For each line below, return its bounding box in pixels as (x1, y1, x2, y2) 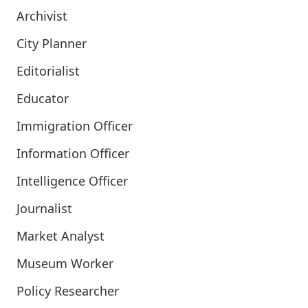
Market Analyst (16, 228, 104, 244)
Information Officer (16, 145, 129, 162)
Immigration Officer (16, 118, 133, 134)
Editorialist (16, 63, 80, 79)
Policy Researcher (16, 283, 119, 299)
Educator (16, 90, 69, 107)
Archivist (16, 8, 67, 24)
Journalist (16, 200, 72, 217)
